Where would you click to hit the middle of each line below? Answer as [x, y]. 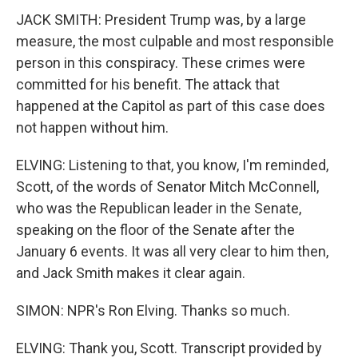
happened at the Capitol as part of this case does [171, 106]
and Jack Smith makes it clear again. [131, 273]
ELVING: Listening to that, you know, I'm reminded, [172, 165]
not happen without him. [92, 127]
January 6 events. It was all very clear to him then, [172, 251]
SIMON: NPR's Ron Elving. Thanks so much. [153, 310]
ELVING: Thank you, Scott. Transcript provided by [169, 348]
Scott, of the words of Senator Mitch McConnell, [167, 187]
